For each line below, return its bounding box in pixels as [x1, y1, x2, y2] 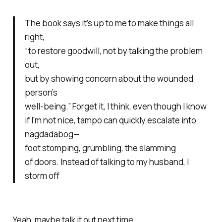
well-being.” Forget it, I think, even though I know [24, 100, 207, 112]
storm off [24, 169, 59, 181]
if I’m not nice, [24, 114, 77, 126]
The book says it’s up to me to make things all [24, 17, 194, 29]
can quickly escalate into [103, 114, 196, 126]
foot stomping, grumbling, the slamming [24, 142, 176, 154]
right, [24, 31, 45, 43]
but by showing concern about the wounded [24, 72, 193, 84]
